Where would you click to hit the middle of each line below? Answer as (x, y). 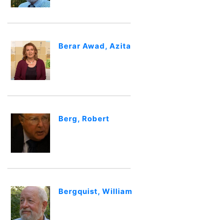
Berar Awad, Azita (95, 46)
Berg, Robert (84, 119)
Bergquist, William (96, 191)
